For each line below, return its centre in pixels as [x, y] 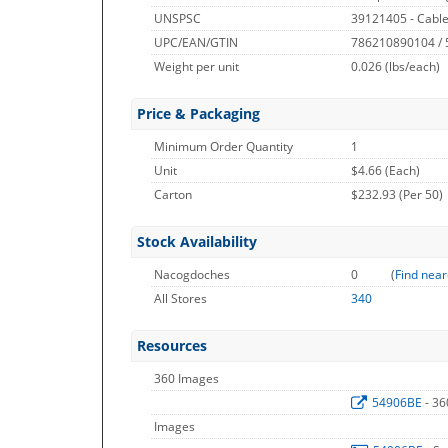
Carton [173, 194]
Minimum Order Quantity [223, 146]
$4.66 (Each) [385, 170]
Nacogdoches [192, 274]
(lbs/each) [412, 66]
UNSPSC [177, 18]
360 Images [186, 378]
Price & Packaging [198, 113]
